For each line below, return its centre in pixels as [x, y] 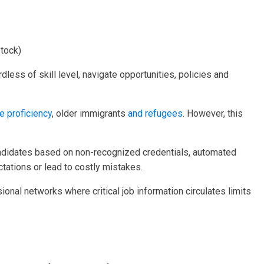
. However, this [213, 113]
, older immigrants [90, 113]
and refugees [155, 113]
